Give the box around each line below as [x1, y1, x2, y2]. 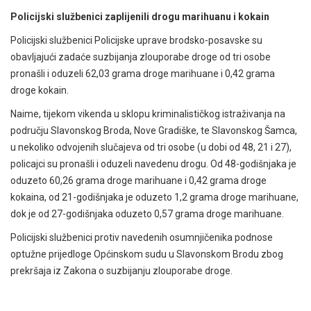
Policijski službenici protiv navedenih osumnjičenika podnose [10, 232, 273, 244]
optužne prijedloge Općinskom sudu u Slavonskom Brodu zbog [10, 249, 283, 260]
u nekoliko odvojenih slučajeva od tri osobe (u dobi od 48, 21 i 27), [10, 142, 292, 153]
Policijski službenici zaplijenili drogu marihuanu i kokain [10, 11, 269, 23]
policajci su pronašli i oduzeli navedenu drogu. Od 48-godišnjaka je [10, 158, 296, 170]
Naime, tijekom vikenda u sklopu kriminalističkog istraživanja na [10, 108, 285, 120]
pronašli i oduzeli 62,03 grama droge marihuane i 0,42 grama [10, 68, 275, 80]
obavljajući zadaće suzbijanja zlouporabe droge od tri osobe [10, 51, 271, 63]
